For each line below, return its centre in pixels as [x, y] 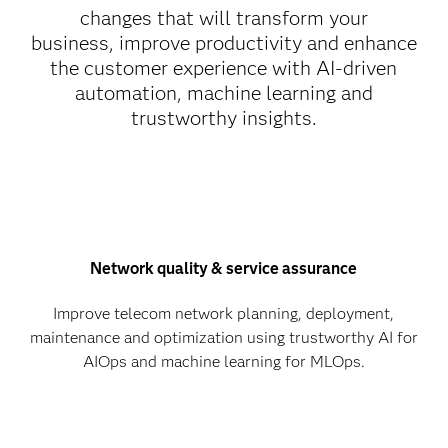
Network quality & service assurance [224, 269]
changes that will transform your [223, 18]
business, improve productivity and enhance [223, 43]
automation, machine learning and [223, 93]
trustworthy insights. [223, 118]
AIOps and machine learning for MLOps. [223, 362]
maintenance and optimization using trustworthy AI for [223, 338]
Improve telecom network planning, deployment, [224, 314]
